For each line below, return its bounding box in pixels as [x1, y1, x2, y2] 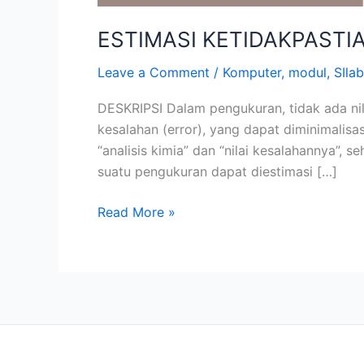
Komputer [223, 64, 281, 80]
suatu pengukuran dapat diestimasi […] [97, 163, 337, 180]
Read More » [97, 204, 175, 221]
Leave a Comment [97, 64, 210, 80]
